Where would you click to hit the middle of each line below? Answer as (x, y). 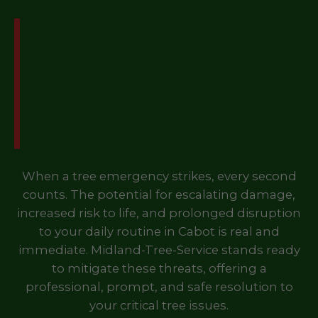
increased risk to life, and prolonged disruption (159, 213)
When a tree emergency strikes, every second (159, 176)
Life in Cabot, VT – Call (169, 100)
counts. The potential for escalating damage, (159, 194)
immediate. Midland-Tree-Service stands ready (159, 250)
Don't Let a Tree (169, 34)
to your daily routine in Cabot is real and (159, 231)
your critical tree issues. (159, 305)
